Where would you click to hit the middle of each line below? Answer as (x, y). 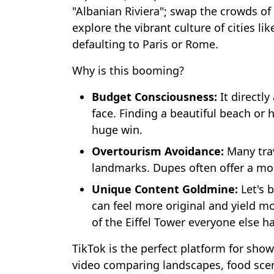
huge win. (117, 130)
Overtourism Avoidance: (158, 151)
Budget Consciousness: (154, 97)
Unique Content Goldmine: (165, 189)
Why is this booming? (128, 70)
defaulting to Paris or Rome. (145, 44)
